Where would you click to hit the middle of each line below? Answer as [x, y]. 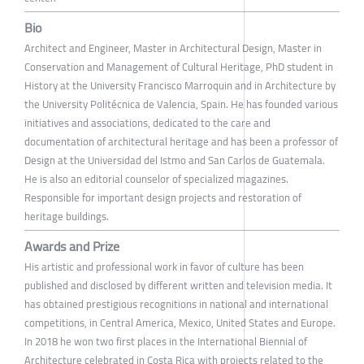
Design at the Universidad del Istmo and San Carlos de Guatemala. [175, 160]
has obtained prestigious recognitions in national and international [176, 303]
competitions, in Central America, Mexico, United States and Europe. [180, 322]
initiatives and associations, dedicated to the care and [147, 122]
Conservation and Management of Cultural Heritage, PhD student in [179, 66]
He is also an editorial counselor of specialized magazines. [156, 178]
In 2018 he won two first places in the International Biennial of [166, 341]
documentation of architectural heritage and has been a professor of [181, 141]
